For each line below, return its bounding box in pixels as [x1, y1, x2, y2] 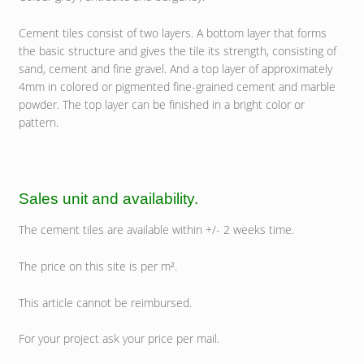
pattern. [18, 114, 58, 130]
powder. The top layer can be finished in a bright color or [18, 96, 305, 112]
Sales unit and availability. [18, 189, 198, 208]
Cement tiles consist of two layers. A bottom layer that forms [18, 24, 327, 41]
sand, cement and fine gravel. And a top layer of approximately [18, 60, 332, 76]
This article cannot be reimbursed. [18, 294, 192, 310]
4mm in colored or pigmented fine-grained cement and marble [18, 78, 336, 94]
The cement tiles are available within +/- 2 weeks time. [18, 222, 294, 238]
